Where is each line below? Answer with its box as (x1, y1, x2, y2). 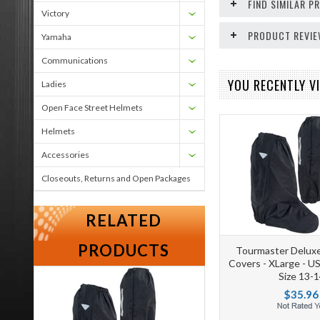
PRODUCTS (78, 241, 169, 260)
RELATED (86, 211, 161, 230)
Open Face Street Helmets (41, 102, 143, 113)
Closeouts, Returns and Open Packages (41, 173, 191, 184)
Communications (41, 55, 108, 66)
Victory (41, 8, 69, 19)
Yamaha (41, 31, 71, 42)
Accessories (41, 149, 89, 160)
